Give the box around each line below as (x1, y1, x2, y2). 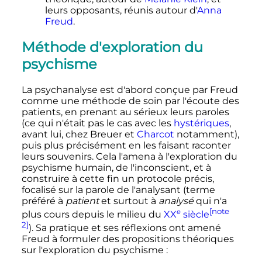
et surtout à (98, 195, 158, 206)
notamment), (174, 128, 239, 140)
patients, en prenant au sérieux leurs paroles (21, 106, 229, 118)
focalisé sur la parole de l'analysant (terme (21, 184, 215, 195)
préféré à (21, 195, 65, 206)
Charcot (136, 128, 174, 140)
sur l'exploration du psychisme (21, 244, 164, 256)
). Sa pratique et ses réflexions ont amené (28, 222, 221, 234)
